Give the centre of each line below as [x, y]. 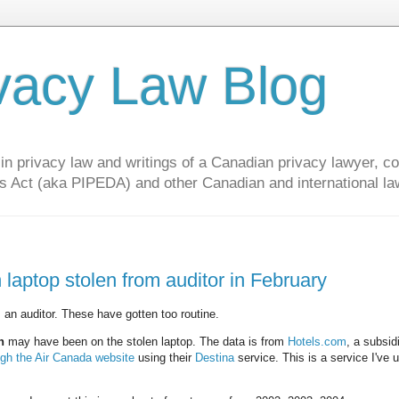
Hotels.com [317, 342]
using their [165, 358]
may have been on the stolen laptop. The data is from [146, 342]
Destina [215, 358]
